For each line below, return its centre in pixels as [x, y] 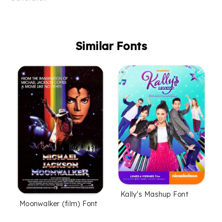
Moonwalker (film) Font [58, 204]
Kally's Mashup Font [154, 194]
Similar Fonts [111, 46]
